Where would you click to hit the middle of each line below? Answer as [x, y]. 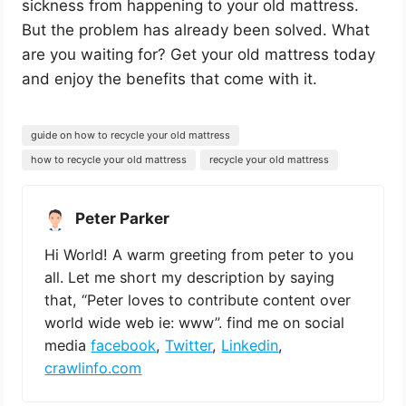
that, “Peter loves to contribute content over [198, 300]
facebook [124, 346]
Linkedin [250, 346]
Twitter [189, 346]
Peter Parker [123, 219]
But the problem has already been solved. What [196, 30]
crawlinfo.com [93, 368]
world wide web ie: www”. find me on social [195, 323]
